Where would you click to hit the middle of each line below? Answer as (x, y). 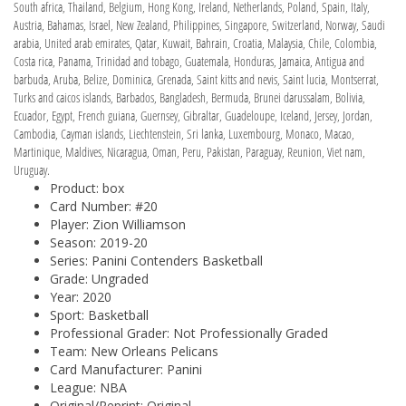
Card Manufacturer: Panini (126, 369)
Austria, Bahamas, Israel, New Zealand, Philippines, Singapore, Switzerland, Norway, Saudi (199, 24)
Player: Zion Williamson (118, 224)
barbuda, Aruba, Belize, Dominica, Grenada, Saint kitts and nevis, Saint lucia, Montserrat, (196, 79)
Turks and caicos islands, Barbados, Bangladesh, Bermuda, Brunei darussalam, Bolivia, (189, 97)
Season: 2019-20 (99, 242)
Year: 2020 (81, 296)
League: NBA (88, 387)
